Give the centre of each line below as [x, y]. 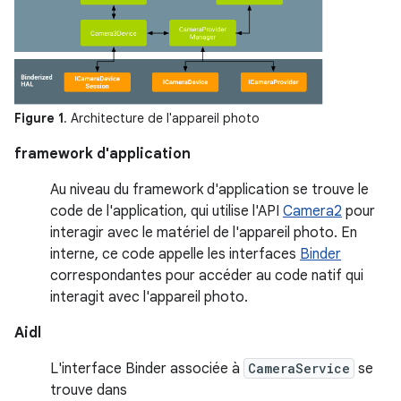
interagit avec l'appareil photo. [149, 298]
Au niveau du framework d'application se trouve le [209, 190]
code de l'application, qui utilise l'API [166, 212]
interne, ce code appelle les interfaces [175, 255]
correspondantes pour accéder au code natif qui [207, 276]
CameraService [299, 369]
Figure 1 [39, 119]
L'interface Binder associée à [147, 369]
